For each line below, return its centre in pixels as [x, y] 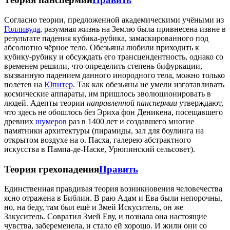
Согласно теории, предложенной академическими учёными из [114, 20]
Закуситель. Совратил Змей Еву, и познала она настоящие [106, 217]
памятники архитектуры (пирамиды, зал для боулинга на [104, 130]
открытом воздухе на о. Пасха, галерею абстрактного [98, 140]
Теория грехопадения [52, 169]
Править [119, 169]
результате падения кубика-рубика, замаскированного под [106, 38]
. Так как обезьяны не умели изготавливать [149, 84]
